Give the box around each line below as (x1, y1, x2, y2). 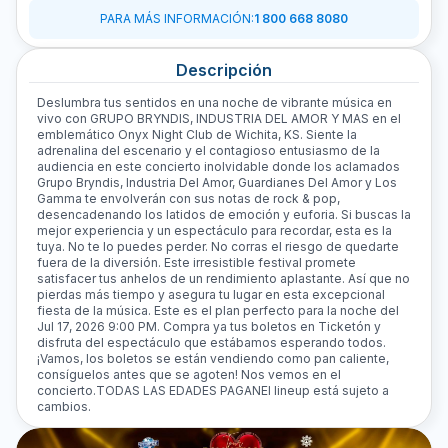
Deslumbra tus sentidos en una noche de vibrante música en (37, 95, 392, 110)
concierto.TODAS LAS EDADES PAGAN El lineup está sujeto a (37, 383, 389, 398)
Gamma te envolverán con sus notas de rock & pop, (37, 191, 340, 206)
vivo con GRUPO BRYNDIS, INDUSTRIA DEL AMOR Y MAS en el (37, 111, 401, 126)
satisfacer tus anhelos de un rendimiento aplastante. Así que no (37, 271, 410, 286)
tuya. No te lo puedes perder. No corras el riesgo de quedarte (37, 239, 399, 254)
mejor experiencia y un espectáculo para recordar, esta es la (37, 223, 392, 238)
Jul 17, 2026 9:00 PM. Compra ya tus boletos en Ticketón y (37, 319, 381, 334)
